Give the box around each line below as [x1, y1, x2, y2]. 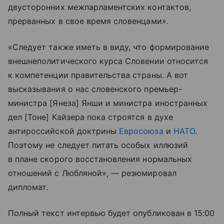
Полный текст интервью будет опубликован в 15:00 [8, 208, 215, 218]
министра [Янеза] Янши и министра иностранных [8, 98, 208, 108]
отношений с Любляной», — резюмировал [8, 168, 176, 178]
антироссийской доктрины [8, 126, 119, 136]
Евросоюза [119, 126, 163, 136]
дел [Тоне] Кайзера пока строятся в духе [8, 112, 173, 122]
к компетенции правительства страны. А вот [8, 70, 188, 80]
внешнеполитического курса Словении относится [8, 56, 208, 66]
